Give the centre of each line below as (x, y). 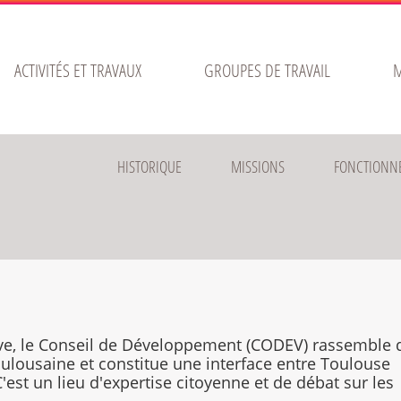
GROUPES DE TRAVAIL (267, 70)
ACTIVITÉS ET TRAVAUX (77, 70)
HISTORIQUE (150, 166)
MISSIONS (258, 166)
